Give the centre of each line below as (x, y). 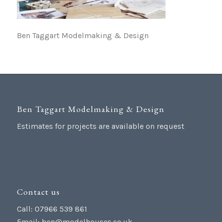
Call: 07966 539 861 (52, 209)
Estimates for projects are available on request (100, 126)
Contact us (38, 191)
